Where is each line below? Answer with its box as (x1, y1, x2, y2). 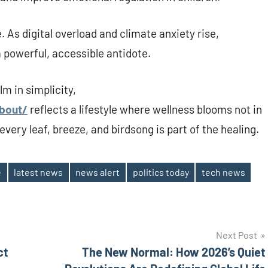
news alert (75, 166, 120, 178)
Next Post (216, 229, 257, 240)
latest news (14, 166, 63, 178)
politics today (132, 166, 189, 178)
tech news (201, 166, 245, 178)
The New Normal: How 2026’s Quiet (82, 244, 266, 259)
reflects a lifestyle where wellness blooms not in (28, 102, 262, 117)
